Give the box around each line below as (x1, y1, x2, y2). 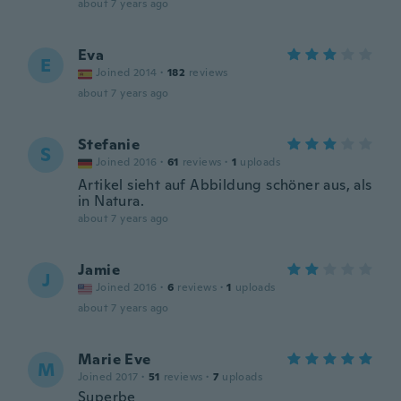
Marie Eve (78, 350, 151, 369)
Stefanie (78, 135, 141, 154)
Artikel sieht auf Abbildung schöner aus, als (78, 175, 372, 194)
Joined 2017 (78, 370, 139, 384)
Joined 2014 (96, 65, 158, 80)
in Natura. (78, 192, 145, 210)
